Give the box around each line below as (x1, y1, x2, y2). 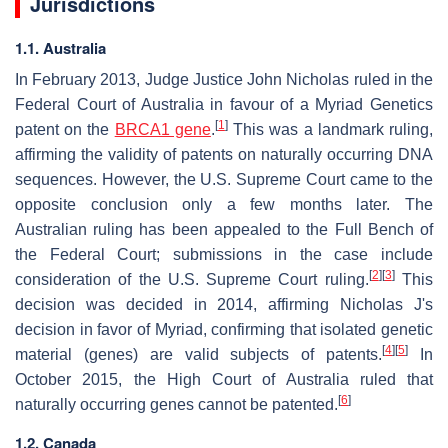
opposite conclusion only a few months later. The (15, 195, 433, 213)
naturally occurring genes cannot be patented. (15, 395, 338, 413)
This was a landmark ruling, (227, 120, 434, 138)
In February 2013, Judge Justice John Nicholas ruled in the (15, 70, 433, 88)
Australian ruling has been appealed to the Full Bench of (15, 220, 433, 238)
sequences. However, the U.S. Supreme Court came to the (15, 170, 433, 188)
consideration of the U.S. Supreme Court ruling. (15, 270, 369, 288)
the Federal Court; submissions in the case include (15, 245, 433, 263)
